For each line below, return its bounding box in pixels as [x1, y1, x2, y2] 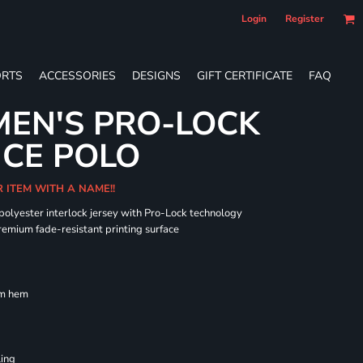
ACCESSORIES [39, 67, 116, 83]
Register [285, 12, 324, 25]
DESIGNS [132, 67, 181, 83]
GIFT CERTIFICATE [197, 67, 293, 83]
